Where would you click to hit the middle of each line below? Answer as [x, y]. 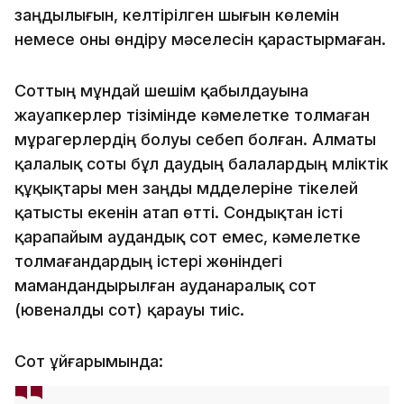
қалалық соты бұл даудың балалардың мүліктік [202, 163]
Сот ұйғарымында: [89, 361]
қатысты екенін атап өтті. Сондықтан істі [179, 212]
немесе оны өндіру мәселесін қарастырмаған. [200, 39]
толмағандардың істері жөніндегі [148, 261]
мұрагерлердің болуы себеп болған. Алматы [195, 139]
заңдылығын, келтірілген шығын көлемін [177, 14]
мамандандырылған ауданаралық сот [165, 285]
